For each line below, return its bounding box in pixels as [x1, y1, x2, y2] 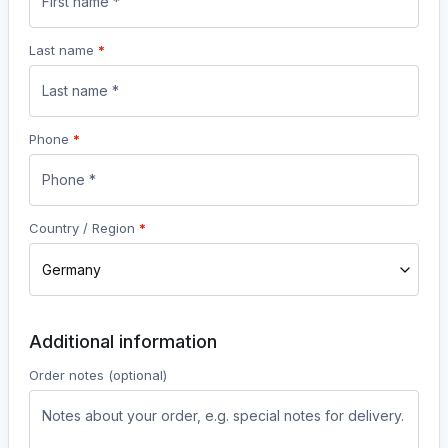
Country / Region [29, 220, 139, 237]
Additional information [29, 331, 217, 353]
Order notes [29, 367, 108, 384]
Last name [29, 42, 98, 59]
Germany [42, 261, 101, 279]
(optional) [108, 367, 167, 384]
